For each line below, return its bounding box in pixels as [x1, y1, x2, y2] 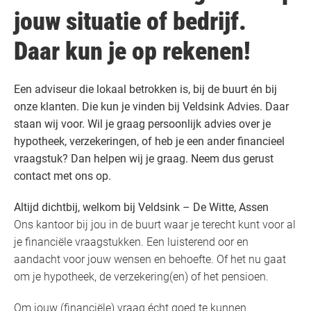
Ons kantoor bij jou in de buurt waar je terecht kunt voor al [14, 218, 296, 232]
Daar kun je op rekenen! [14, 37, 251, 67]
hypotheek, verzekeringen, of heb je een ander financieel [14, 135, 285, 149]
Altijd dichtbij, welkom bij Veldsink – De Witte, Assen [14, 201, 269, 215]
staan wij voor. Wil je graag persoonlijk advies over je [14, 117, 271, 131]
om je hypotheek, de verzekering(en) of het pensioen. [14, 270, 269, 284]
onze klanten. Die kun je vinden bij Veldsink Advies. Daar [14, 100, 289, 114]
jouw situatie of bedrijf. [14, 7, 246, 37]
